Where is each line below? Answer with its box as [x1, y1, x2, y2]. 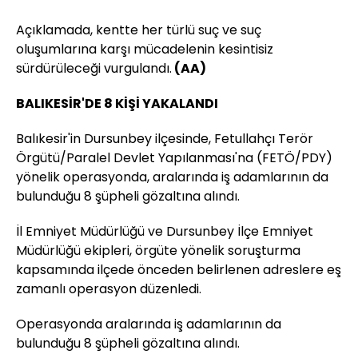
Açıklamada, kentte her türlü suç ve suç [16, 21, 261, 40]
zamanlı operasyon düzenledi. [16, 280, 201, 299]
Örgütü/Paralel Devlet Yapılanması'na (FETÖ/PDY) [16, 149, 332, 168]
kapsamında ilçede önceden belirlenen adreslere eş [16, 261, 341, 280]
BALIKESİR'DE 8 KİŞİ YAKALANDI [16, 94, 218, 113]
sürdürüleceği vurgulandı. [16, 59, 172, 78]
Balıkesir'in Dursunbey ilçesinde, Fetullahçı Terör [16, 129, 313, 149]
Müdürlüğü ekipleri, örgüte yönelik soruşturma [16, 241, 300, 261]
